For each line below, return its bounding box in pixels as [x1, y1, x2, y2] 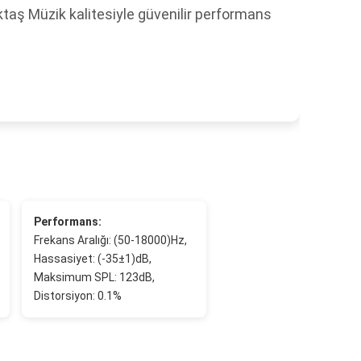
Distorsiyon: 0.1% [34, 289, 122, 302]
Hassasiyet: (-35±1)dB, [34, 252, 152, 265]
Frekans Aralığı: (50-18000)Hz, [34, 234, 188, 247]
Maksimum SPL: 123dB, [34, 271, 156, 284]
